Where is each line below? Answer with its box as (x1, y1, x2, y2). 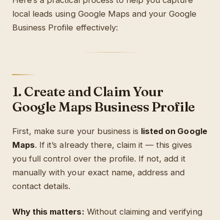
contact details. (12, 181, 71, 192)
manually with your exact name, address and (12, 167, 185, 178)
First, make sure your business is (12, 126, 141, 137)
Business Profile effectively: (12, 23, 118, 33)
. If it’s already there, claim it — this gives (35, 140, 192, 150)
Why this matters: (12, 207, 84, 217)
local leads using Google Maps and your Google (12, 9, 197, 19)
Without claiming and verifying (84, 207, 202, 217)
